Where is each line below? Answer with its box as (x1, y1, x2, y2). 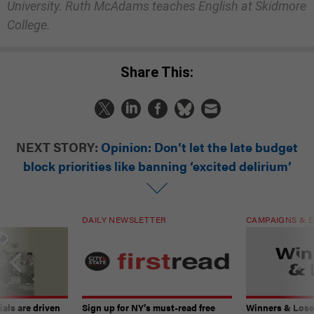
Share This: (130, 64, 193, 81)
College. (7, 18, 50, 33)
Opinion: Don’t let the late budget (101, 138, 298, 156)
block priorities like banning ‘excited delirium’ (22, 157, 292, 175)
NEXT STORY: (16, 138, 98, 156)
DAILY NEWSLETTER (82, 213, 167, 226)
